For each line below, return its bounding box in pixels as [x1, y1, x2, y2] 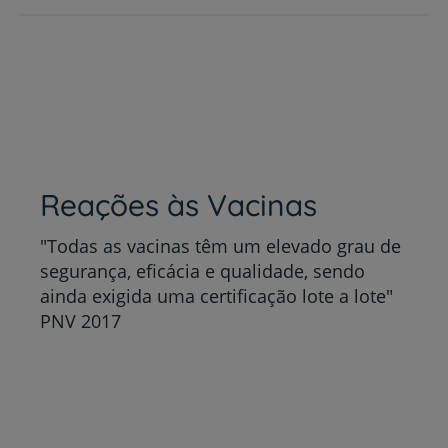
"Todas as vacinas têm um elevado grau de [40, 233, 401, 258]
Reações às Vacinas [40, 185, 317, 224]
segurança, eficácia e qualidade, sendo [40, 258, 365, 283]
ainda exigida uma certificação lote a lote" [40, 283, 393, 308]
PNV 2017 [40, 308, 121, 333]
